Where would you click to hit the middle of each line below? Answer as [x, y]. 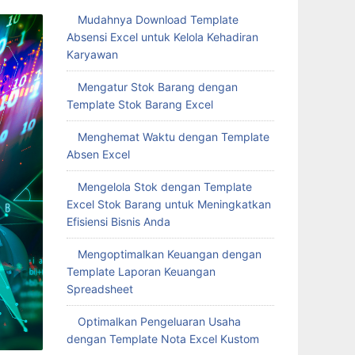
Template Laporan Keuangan [141, 271]
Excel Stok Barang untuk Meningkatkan [168, 204]
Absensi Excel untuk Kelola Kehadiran [162, 37]
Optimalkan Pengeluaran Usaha [159, 321]
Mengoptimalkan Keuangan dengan [169, 254]
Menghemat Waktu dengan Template [173, 137]
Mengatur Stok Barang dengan [157, 87]
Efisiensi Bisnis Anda [118, 221]
